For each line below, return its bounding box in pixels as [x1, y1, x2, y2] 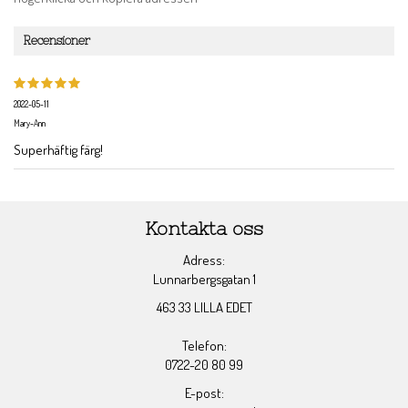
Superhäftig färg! [14, 141, 103, 159]
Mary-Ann [14, 117, 46, 129]
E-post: [184, 384, 224, 403]
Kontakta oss [145, 218, 263, 240]
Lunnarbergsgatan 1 [152, 270, 256, 289]
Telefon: [181, 337, 227, 355]
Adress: [183, 251, 225, 270]
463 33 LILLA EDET [156, 299, 252, 317]
